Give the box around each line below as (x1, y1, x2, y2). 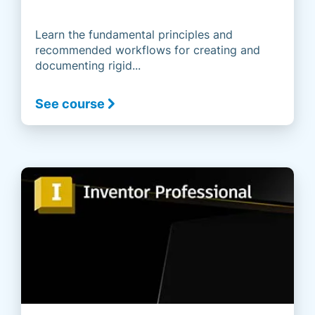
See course (35, 96, 105, 112)
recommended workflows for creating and (35, 43, 260, 58)
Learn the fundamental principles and (35, 27, 233, 42)
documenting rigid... (35, 58, 141, 73)
